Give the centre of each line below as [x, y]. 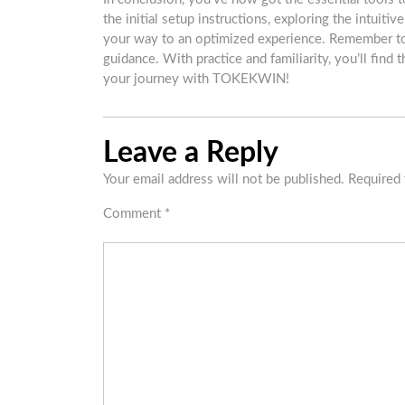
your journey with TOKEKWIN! [196, 79]
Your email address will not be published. [224, 179]
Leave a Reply [191, 152]
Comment [134, 213]
